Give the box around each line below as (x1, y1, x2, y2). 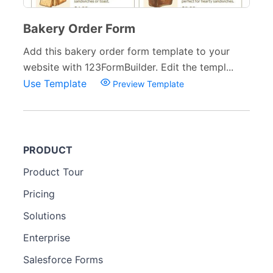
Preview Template (110, 79, 184, 89)
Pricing (23, 188, 55, 200)
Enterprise (23, 232, 70, 244)
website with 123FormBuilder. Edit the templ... (23, 61, 233, 73)
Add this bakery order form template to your (23, 45, 230, 57)
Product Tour (23, 166, 83, 178)
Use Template (23, 77, 90, 90)
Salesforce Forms (23, 253, 103, 266)
